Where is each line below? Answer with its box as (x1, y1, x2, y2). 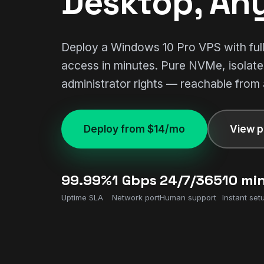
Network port (112, 192, 160, 202)
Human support (160, 192, 216, 202)
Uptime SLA (61, 192, 103, 202)
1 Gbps (112, 170, 157, 189)
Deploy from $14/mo (84, 122, 185, 135)
